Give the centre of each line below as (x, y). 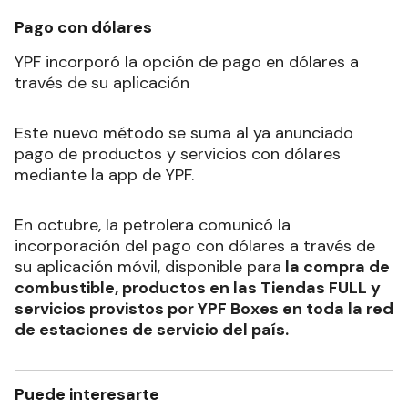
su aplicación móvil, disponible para (148, 267)
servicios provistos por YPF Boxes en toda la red (204, 309)
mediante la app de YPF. (104, 175)
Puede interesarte (87, 395)
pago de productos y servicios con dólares (178, 154)
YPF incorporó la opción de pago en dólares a (187, 62)
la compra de (336, 267)
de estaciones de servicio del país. (152, 330)
